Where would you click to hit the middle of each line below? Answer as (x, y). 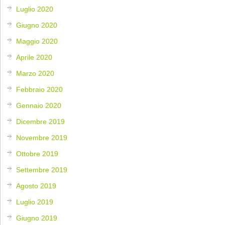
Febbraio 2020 (40, 89)
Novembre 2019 (42, 137)
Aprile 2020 (34, 57)
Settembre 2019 (42, 170)
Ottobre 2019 (37, 153)
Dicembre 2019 (41, 121)
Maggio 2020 (37, 41)
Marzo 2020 (35, 73)
